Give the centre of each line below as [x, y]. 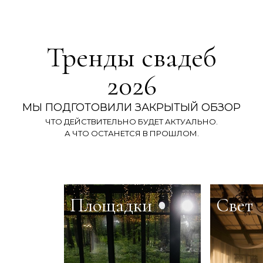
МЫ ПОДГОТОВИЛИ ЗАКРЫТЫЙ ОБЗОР [131, 107]
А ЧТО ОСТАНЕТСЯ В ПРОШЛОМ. [131, 133]
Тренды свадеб [131, 58]
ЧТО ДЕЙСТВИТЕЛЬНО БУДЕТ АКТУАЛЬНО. [131, 122]
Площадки [111, 205]
